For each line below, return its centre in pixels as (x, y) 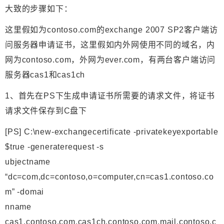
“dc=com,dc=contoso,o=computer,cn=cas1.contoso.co (109, 177)
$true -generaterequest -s (55, 147)
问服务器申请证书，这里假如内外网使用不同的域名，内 (110, 45)
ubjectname (28, 162)
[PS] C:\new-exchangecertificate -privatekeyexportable (112, 132)
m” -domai (25, 192)
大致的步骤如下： (39, 9)
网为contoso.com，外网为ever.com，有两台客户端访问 (110, 60)
